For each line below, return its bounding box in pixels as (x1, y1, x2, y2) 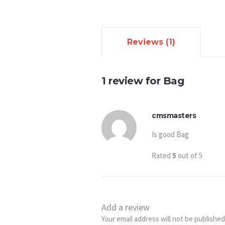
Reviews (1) (127, 37, 175, 47)
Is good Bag (152, 130, 189, 139)
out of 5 (176, 151, 202, 160)
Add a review (101, 201, 150, 213)
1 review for (101, 75, 163, 87)
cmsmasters (152, 111, 196, 120)
